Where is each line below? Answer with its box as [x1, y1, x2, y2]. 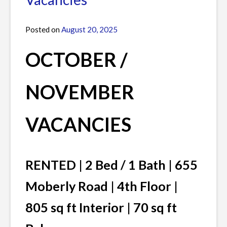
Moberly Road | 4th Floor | [25, 178, 178, 194]
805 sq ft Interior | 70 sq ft [25, 199, 177, 215]
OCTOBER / [25, 48, 128, 71]
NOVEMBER [25, 81, 134, 104]
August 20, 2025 [61, 25, 118, 34]
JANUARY [25, 20, 60, 29]
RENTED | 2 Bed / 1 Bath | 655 [25, 157, 198, 172]
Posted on [25, 25, 61, 34]
